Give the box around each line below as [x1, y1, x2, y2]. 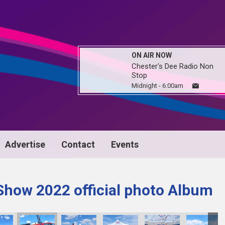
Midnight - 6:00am [132, 82, 183, 89]
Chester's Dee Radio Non [132, 62, 213, 71]
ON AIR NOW [132, 51, 172, 59]
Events [111, 139, 139, 150]
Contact [61, 139, 95, 150]
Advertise [5, 139, 45, 150]
